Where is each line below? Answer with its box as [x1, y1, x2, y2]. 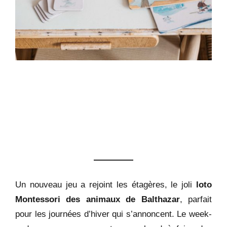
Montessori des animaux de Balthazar [15, 194, 180, 204]
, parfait [179, 194, 212, 204]
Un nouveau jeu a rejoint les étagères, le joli [15, 179, 196, 190]
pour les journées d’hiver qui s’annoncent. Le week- [15, 208, 212, 219]
